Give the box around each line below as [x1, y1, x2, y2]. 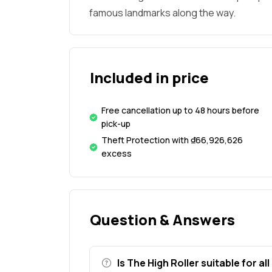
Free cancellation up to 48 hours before [101, 104, 259, 117]
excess [101, 148, 132, 160]
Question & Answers [90, 209, 235, 230]
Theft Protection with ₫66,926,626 [101, 134, 243, 146]
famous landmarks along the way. [89, 6, 236, 20]
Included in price [90, 67, 209, 88]
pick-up [101, 118, 131, 130]
